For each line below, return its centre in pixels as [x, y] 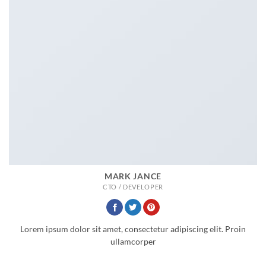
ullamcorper [133, 241]
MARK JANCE [133, 176]
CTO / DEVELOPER [133, 186]
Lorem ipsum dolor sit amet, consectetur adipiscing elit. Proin [133, 229]
